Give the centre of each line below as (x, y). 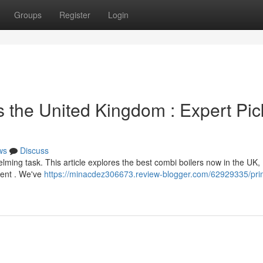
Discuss (34, 150)
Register (75, 15)
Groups (28, 15)
